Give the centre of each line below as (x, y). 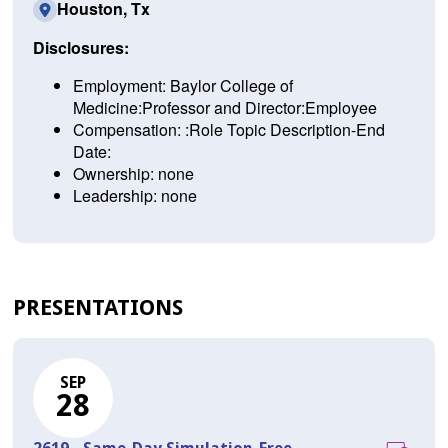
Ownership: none (133, 173)
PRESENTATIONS (97, 307)
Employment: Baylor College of (182, 85)
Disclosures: (80, 47)
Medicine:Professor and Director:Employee (224, 107)
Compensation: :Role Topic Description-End (228, 129)
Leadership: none (134, 195)
